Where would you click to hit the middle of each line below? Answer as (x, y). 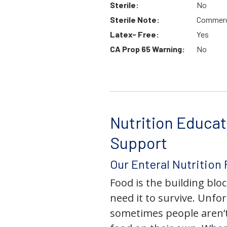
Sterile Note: (135, 20)
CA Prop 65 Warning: (147, 49)
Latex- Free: (135, 34)
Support (139, 143)
